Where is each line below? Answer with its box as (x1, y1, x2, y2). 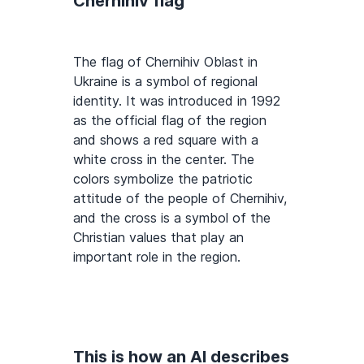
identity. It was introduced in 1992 (73, 93, 280, 110)
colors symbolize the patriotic (73, 171, 253, 188)
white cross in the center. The (73, 151, 254, 168)
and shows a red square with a (73, 132, 258, 149)
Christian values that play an (73, 229, 244, 246)
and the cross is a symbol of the (73, 210, 271, 227)
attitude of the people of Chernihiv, (73, 190, 287, 207)
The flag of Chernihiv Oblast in (73, 54, 258, 71)
